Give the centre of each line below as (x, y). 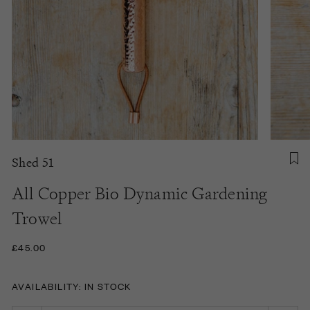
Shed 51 (33, 162)
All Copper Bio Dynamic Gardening (140, 193)
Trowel (37, 218)
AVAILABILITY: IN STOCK (72, 286)
